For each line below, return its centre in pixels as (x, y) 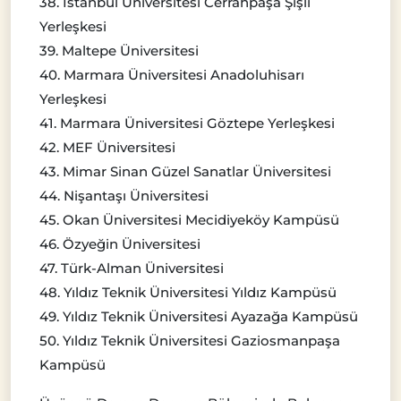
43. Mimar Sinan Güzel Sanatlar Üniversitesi (185, 172)
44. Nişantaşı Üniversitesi (124, 196)
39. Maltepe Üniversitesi (119, 51)
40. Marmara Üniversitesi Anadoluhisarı (172, 75)
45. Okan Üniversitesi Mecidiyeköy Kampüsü (189, 220)
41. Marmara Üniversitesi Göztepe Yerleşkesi (187, 124)
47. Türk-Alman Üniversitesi (132, 269)
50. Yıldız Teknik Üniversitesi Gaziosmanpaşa (190, 341)
